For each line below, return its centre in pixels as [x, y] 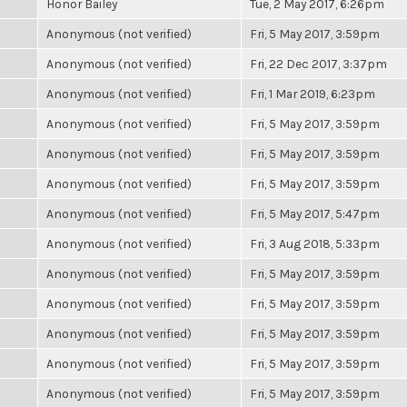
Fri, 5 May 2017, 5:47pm [315, 213]
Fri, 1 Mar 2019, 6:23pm [313, 94]
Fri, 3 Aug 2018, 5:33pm [315, 243]
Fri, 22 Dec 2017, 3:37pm [318, 64]
